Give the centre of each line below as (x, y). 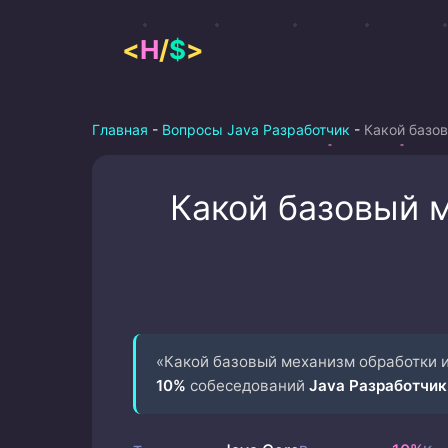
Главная (120, 129)
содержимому (150, 61)
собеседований (247, 385)
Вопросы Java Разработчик (256, 129)
